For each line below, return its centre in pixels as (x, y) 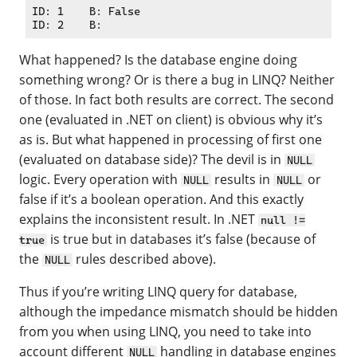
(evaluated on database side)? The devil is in (152, 159)
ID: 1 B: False (86, 12)
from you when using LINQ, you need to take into (165, 331)
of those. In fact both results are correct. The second (177, 99)
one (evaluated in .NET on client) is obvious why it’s (171, 119)
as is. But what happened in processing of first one (171, 139)
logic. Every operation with (100, 179)
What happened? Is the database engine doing (158, 59)
